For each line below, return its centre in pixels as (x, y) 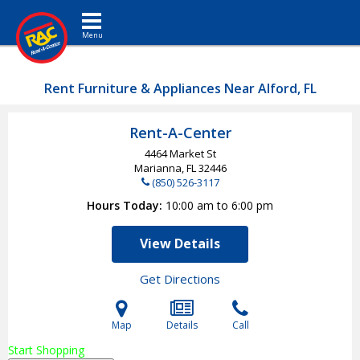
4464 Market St (180, 153)
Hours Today (123, 205)
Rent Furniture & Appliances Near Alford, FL (180, 88)
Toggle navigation (118, 12)
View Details (180, 243)
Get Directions (180, 279)
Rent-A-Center (180, 133)
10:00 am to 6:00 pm (219, 205)
